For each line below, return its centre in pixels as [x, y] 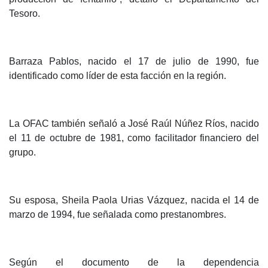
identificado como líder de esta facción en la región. [118, 76]
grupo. [22, 153]
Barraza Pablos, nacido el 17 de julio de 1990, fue [134, 62]
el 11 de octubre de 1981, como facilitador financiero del [134, 138]
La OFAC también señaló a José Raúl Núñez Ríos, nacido [134, 124]
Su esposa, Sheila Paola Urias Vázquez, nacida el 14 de [134, 200]
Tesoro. [25, 14]
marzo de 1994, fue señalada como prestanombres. [118, 215]
